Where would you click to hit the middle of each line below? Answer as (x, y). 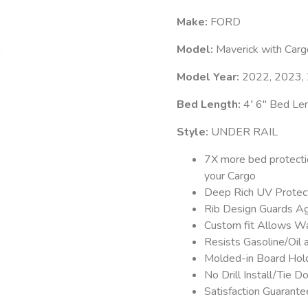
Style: (194, 132)
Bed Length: (210, 104)
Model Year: (209, 77)
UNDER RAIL (244, 132)
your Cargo (230, 176)
